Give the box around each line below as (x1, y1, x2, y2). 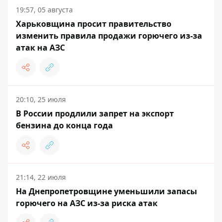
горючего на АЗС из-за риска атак (16, 198, 158, 209)
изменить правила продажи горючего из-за (16, 30, 202, 41)
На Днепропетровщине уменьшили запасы (16, 186, 197, 197)
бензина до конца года (16, 120, 113, 131)
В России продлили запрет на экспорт (16, 108, 174, 119)
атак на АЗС (16, 42, 65, 53)
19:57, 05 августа (16, 5, 73, 14)
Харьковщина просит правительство (16, 18, 171, 29)
